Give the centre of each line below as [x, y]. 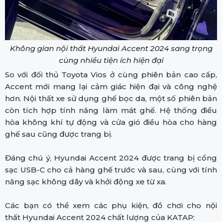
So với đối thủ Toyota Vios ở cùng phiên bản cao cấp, [111, 74]
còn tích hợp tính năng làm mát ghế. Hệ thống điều [111, 110]
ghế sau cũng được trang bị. [59, 134]
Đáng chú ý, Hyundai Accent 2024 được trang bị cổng [111, 158]
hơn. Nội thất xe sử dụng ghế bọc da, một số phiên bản [111, 98]
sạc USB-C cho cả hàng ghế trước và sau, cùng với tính [111, 169]
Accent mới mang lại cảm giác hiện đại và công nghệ [111, 86]
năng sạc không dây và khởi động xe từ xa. [86, 181]
